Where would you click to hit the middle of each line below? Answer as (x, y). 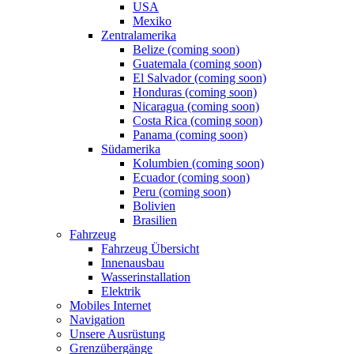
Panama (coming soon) (190, 135)
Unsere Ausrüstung (117, 334)
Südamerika (131, 149)
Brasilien (155, 220)
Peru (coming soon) (182, 192)
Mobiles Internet (110, 306)
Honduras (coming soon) (195, 92)
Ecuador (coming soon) (191, 178)
